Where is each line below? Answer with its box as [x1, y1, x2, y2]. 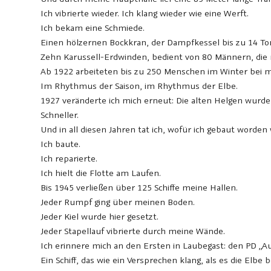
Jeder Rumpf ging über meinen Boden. [41, 196, 195, 208]
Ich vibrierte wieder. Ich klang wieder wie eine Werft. [41, 7, 249, 19]
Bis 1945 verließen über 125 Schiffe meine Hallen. [41, 181, 238, 194]
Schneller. [41, 109, 79, 121]
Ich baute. [41, 138, 81, 150]
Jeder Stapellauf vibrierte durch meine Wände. [41, 225, 226, 237]
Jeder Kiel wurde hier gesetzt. [41, 211, 159, 223]
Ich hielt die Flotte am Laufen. [41, 167, 162, 179]
